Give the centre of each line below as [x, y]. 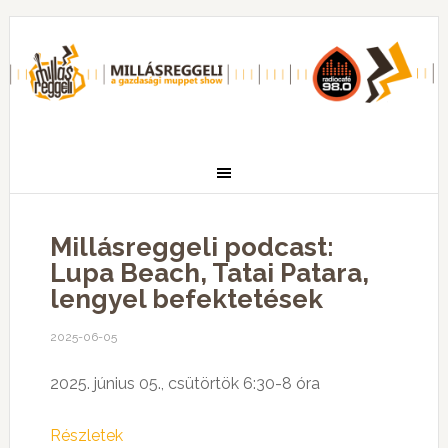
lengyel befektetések [186, 299]
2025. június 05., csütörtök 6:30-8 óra [184, 383]
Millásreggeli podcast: [191, 247]
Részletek [86, 435]
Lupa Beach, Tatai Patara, [209, 273]
